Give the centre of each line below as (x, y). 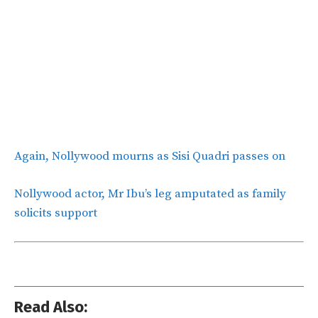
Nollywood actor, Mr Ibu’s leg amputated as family (150, 193)
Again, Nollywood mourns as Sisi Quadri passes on (150, 156)
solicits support (56, 213)
